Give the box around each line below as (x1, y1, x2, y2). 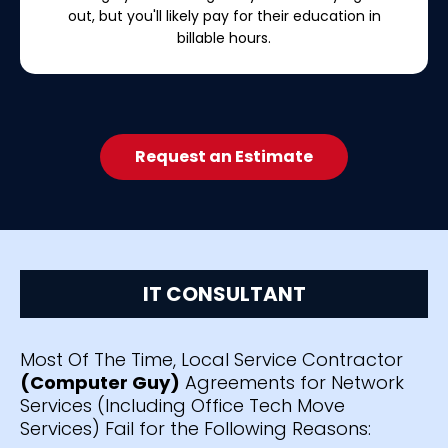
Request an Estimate (135, 144, 313, 168)
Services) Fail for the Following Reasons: (20, 415, 371, 441)
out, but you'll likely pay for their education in (67, 5, 381, 26)
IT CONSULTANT (142, 279, 306, 308)
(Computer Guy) (20, 369, 180, 395)
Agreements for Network (180, 369, 404, 395)
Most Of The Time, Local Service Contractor (20, 346, 403, 372)
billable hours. (177, 27, 271, 48)
